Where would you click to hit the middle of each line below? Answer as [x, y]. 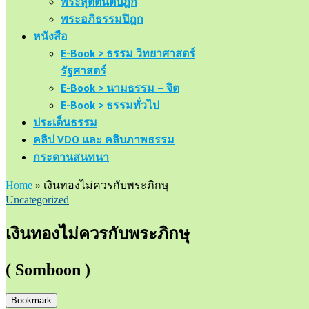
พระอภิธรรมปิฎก [102, 19]
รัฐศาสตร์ [83, 70]
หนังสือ [50, 36]
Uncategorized [37, 200]
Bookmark [31, 300]
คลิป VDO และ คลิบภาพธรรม [104, 139]
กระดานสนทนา [71, 157]
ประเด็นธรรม [65, 122]
